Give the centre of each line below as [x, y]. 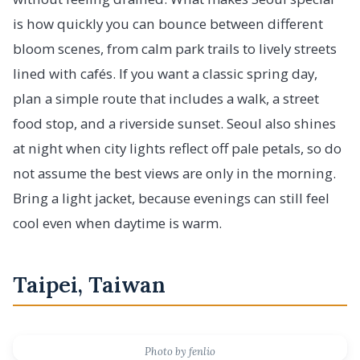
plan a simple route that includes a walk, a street [166, 98]
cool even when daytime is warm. [117, 223]
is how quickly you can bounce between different [168, 23]
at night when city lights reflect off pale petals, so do [177, 148]
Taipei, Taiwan [90, 284]
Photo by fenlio [180, 351]
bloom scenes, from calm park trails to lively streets [175, 48]
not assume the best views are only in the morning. [174, 173]
